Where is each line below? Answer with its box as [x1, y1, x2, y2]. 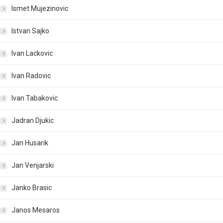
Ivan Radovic [11, 72, 51, 80]
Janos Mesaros [11, 206, 60, 215]
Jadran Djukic [11, 116, 54, 125]
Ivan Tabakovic [11, 94, 58, 103]
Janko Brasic [11, 184, 52, 192]
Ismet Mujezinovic [11, 4, 68, 13]
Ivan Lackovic [11, 49, 53, 58]
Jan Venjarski [11, 161, 54, 170]
